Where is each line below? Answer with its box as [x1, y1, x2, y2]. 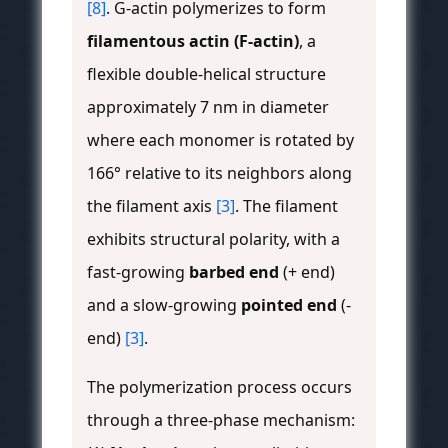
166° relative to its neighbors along [87, 162, 352, 185]
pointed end [241, 294, 337, 317]
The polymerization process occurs [87, 376, 352, 399]
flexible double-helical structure [87, 63, 326, 86]
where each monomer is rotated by [87, 129, 354, 152]
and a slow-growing [87, 294, 241, 317]
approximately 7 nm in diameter [87, 96, 329, 119]
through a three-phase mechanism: [87, 409, 355, 432]
